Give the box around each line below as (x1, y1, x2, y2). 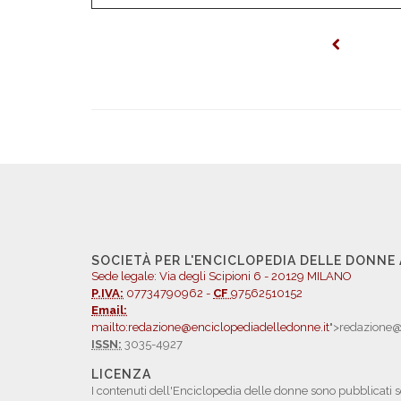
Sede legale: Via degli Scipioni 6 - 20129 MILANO (91, 269, 352, 283)
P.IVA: (91, 286, 124, 300)
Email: (91, 303, 127, 317)
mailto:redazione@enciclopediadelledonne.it (91, 320, 329, 334)
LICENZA (91, 367, 151, 381)
